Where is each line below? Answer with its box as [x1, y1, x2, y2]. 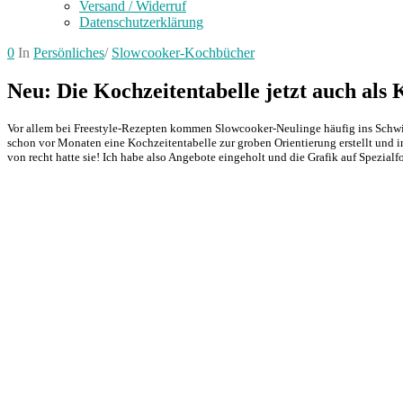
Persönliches [33, 44, 104, 60]
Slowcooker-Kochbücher [112, 44, 255, 60]
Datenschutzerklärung [79, 13, 203, 30]
